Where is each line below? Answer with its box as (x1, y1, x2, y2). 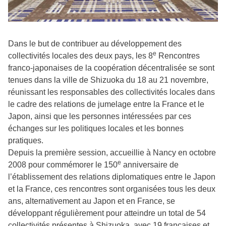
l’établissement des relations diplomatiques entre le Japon (8, 173, 215, 182)
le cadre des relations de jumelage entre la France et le (8, 100, 204, 109)
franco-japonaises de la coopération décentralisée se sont (8, 64, 214, 73)
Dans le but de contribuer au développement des (8, 39, 182, 48)
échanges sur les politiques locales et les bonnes (8, 124, 184, 133)
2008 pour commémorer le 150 (8, 160, 118, 169)
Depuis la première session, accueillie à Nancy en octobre (8, 148, 216, 157)
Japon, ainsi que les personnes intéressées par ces (8, 112, 191, 121)
